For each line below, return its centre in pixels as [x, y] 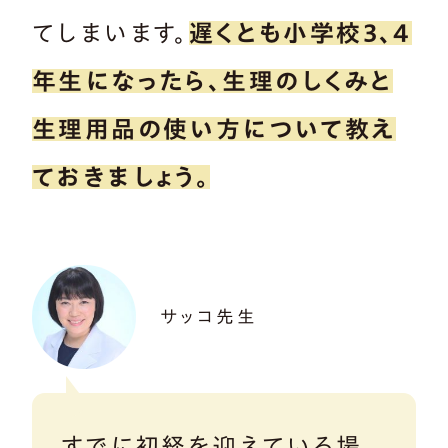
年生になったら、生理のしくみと [212, 80]
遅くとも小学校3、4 [300, 32]
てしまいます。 [110, 32]
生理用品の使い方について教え [214, 128]
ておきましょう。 [121, 176]
